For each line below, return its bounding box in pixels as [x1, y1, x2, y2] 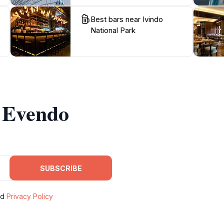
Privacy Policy [6, 192, 53, 200]
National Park [90, 25, 135, 35]
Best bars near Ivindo [90, 14, 163, 24]
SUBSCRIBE [39, 163, 82, 172]
